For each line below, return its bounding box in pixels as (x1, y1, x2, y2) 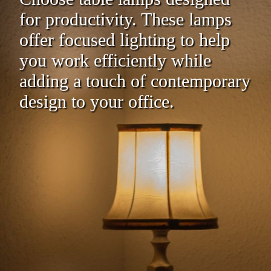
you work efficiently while (19, 50, 211, 70)
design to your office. (19, 91, 174, 111)
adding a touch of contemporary (19, 70, 250, 91)
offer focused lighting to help (19, 29, 230, 50)
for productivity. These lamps (19, 8, 232, 29)
